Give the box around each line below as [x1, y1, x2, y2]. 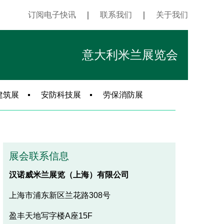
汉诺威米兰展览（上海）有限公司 [8, 170, 129, 179]
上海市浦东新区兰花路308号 [8, 190, 110, 199]
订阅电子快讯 [28, 10, 76, 19]
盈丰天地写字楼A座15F [8, 211, 92, 220]
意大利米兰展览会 [82, 48, 178, 61]
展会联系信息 [8, 150, 69, 161]
